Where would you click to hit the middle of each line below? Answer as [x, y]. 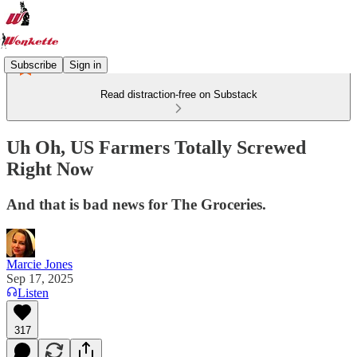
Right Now [50, 169]
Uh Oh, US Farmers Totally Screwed [156, 147]
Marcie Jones [39, 264]
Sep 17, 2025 [40, 278]
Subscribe [33, 65]
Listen [33, 292]
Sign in [85, 65]
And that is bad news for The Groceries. [136, 204]
